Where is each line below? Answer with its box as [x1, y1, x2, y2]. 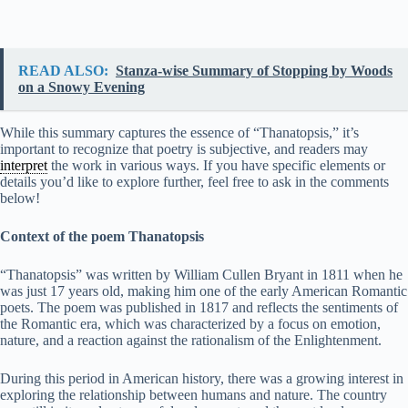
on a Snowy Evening [18, 79, 145, 96]
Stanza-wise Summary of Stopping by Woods [116, 63, 393, 79]
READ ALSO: [18, 63, 108, 79]
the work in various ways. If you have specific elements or [47, 158, 385, 174]
